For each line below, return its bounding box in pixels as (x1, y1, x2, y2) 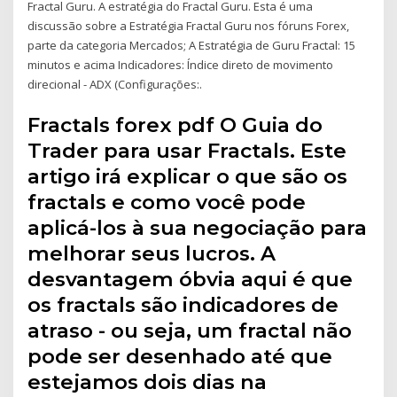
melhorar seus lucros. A (27, 240, 276, 266)
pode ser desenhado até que (27, 343, 333, 369)
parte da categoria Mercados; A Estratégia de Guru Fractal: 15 (27, 37, 356, 54)
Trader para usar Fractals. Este (27, 137, 347, 163)
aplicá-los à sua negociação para (27, 214, 368, 240)
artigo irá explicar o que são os (27, 163, 348, 189)
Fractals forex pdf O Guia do (27, 112, 323, 137)
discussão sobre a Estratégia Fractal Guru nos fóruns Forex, (27, 18, 350, 35)
